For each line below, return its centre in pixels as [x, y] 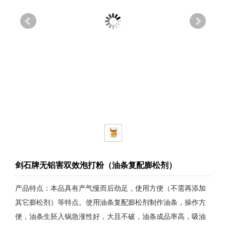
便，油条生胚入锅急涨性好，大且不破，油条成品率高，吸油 [110, 216]
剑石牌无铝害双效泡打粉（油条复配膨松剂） [96, 165]
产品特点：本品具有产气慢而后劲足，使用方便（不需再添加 [110, 188]
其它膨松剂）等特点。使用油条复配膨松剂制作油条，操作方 [110, 202]
